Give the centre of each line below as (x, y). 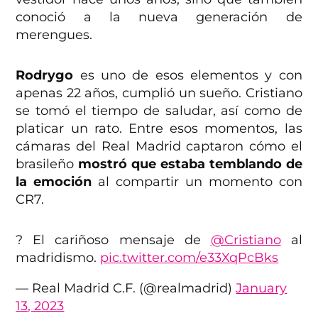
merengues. (54, 35)
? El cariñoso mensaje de (113, 240)
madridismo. (58, 258)
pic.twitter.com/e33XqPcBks (190, 258)
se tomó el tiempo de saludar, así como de (159, 111)
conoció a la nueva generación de (159, 17)
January (262, 289)
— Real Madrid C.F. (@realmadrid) (126, 289)
